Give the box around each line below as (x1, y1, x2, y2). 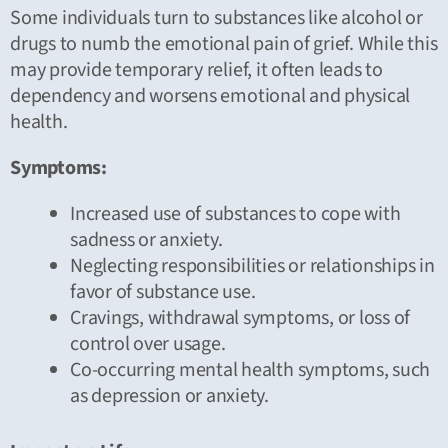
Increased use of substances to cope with (70, 199, 401, 228)
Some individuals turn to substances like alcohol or (10, 3, 423, 32)
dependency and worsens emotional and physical (10, 81, 411, 110)
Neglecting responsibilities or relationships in (70, 251, 435, 280)
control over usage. (70, 329, 226, 358)
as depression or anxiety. (70, 381, 269, 410)
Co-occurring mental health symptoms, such (70, 355, 431, 384)
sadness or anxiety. (70, 225, 223, 254)
